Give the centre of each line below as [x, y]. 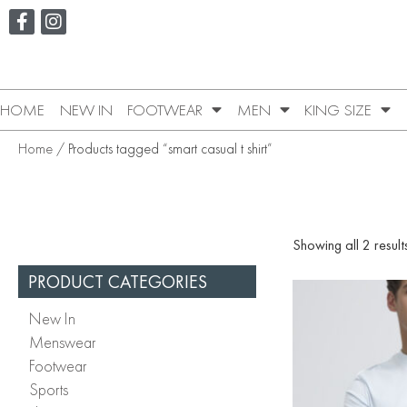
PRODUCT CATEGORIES [118, 281]
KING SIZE [338, 109]
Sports [49, 389]
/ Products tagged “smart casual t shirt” [163, 148]
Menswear [63, 342]
